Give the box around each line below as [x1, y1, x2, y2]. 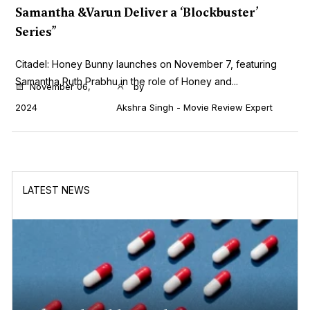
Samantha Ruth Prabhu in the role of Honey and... [15, 75, 238, 87]
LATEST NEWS [23, 183, 90, 196]
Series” [15, 23, 57, 40]
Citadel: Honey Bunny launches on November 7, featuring [15, 57, 277, 70]
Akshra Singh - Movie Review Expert [116, 101, 273, 113]
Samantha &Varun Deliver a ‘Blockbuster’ [15, 3, 258, 21]
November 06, [30, 80, 91, 92]
